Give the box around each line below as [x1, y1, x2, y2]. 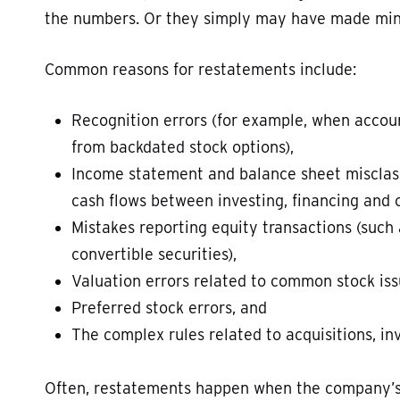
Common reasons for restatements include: [45, 60, 356, 79]
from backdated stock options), [71, 137, 294, 156]
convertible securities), [71, 245, 237, 263]
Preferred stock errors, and [71, 298, 267, 317]
